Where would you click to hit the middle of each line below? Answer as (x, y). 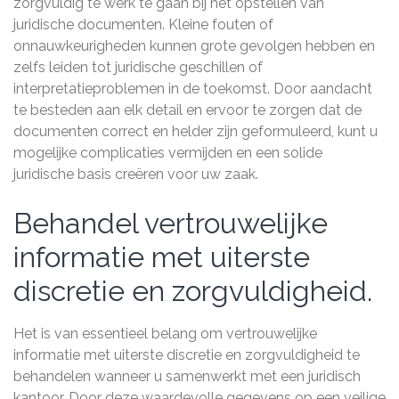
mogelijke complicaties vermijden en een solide (168, 153)
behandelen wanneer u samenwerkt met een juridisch (187, 377)
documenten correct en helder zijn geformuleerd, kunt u (195, 132)
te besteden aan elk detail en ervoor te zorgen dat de (187, 110)
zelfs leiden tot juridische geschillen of (138, 68)
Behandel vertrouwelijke (171, 224)
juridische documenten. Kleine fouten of (143, 25)
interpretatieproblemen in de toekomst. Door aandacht (193, 89)
